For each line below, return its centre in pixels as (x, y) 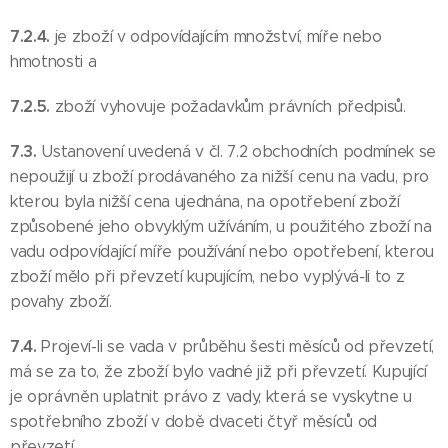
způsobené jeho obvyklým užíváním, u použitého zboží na (221, 226)
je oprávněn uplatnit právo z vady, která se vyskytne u (211, 396)
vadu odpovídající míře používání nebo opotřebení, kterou (222, 251)
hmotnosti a (53, 61)
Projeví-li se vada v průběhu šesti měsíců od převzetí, (238, 346)
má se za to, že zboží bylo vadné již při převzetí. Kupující (219, 371)
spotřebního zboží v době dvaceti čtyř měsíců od (193, 421)
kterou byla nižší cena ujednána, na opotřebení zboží (205, 201)
